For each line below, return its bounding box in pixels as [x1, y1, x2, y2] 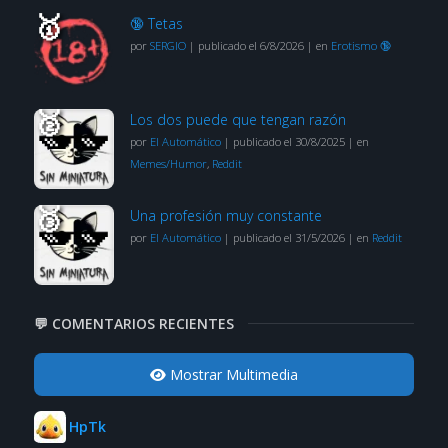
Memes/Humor [129, 155, 207, 171]
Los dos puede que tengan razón [129, 109, 346, 129]
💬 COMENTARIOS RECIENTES [33, 313, 234, 333]
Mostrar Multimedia [165, 364, 298, 384]
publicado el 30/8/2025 [232, 133, 345, 149]
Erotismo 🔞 [330, 37, 391, 53]
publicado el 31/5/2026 [232, 229, 345, 245]
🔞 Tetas [129, 13, 183, 33]
